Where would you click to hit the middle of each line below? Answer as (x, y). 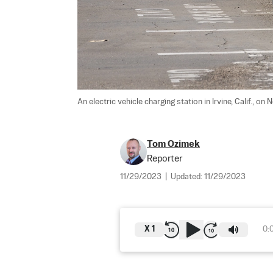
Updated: (187, 177)
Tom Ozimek (173, 144)
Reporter (165, 158)
